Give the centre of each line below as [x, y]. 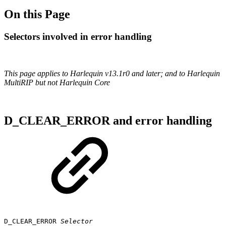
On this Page [37, 14]
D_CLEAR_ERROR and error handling [108, 121]
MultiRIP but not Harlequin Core [57, 82]
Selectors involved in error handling [78, 36]
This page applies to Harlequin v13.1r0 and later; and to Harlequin [112, 73]
